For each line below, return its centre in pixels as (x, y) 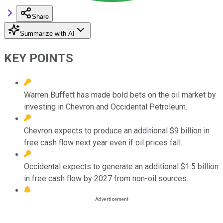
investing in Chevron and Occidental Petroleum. (106, 107)
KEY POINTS (39, 58)
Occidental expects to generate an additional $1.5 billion (121, 166)
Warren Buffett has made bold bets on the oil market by (120, 95)
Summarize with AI (47, 33)
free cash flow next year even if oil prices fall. (103, 142)
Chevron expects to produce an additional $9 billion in (117, 130)
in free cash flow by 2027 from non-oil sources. (106, 178)
